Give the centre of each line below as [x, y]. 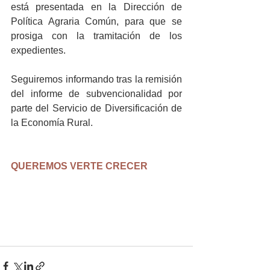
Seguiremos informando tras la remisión [96, 79]
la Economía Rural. [52, 122]
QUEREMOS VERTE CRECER [79, 166]
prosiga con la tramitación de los [96, 36]
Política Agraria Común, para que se [96, 21]
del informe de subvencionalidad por [96, 93]
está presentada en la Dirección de [96, 7]
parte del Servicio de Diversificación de [96, 108]
